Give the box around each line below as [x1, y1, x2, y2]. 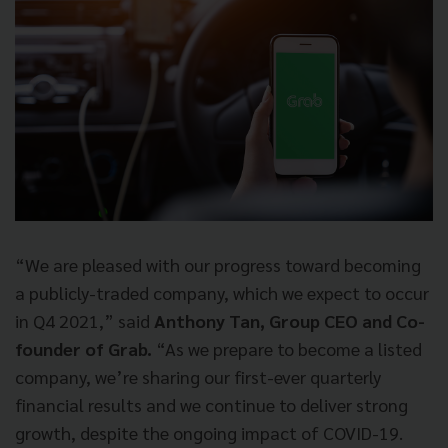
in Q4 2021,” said [15, 308, 154, 332]
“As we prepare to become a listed [152, 336, 422, 360]
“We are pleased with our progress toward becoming [15, 252, 421, 276]
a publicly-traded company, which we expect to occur [15, 280, 429, 304]
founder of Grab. [15, 336, 152, 360]
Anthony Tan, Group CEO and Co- [154, 308, 425, 332]
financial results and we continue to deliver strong [15, 392, 408, 416]
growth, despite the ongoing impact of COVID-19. [15, 420, 403, 444]
